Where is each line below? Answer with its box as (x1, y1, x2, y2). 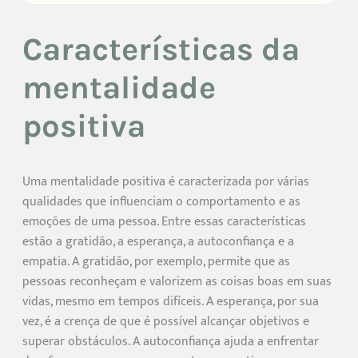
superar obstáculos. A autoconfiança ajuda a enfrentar (22, 330, 319, 352)
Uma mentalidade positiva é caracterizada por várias (22, 170, 309, 193)
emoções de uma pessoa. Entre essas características (22, 210, 306, 233)
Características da (22, 30, 300, 68)
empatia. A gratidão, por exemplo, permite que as (22, 250, 290, 272)
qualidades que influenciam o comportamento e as (22, 190, 300, 213)
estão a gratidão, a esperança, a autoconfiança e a (22, 230, 294, 253)
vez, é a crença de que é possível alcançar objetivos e (22, 310, 309, 332)
